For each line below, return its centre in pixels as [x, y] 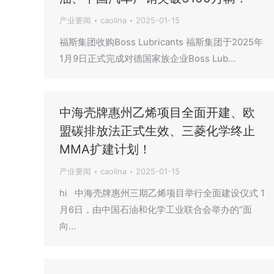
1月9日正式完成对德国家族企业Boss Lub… [147, 58]
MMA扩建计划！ [105, 149]
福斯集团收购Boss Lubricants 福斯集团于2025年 [161, 42]
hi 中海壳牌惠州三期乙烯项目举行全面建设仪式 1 [162, 193]
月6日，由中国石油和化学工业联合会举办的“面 [156, 209]
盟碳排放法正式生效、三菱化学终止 [157, 131]
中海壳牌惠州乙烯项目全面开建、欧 [157, 113]
